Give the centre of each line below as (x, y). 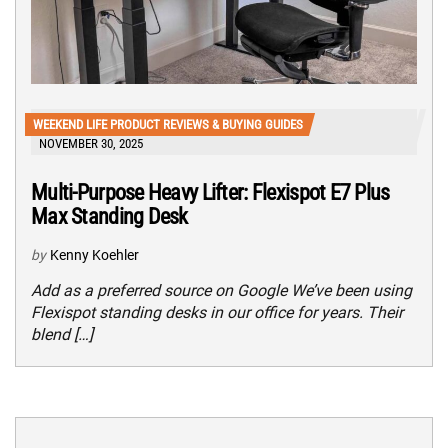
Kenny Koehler (94, 254)
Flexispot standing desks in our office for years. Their (217, 312)
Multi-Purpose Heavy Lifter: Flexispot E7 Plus (210, 192)
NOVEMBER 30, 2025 (91, 143)
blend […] (62, 334)
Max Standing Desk (109, 216)
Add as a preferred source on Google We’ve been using (221, 290)
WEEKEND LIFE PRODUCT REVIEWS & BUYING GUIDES (168, 124)
